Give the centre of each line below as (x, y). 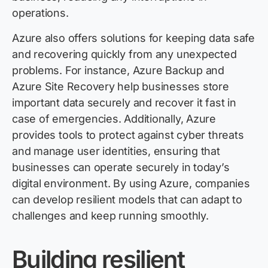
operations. (40, 13)
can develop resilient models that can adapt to (127, 200)
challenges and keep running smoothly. (110, 216)
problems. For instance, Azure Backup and (118, 71)
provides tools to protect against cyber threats (128, 135)
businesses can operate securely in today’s (121, 167)
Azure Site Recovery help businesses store (121, 87)
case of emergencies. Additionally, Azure (114, 119)
